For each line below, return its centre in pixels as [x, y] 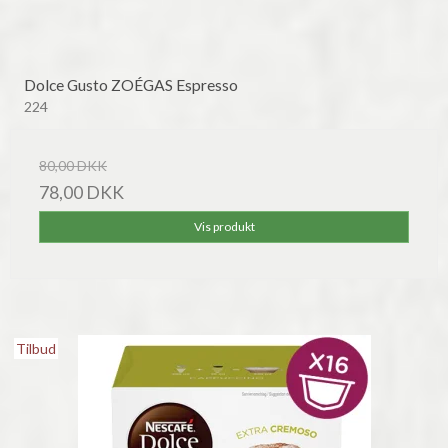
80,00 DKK [73, 165]
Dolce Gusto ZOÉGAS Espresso [131, 84]
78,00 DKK [81, 192]
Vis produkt [224, 226]
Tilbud [36, 348]
